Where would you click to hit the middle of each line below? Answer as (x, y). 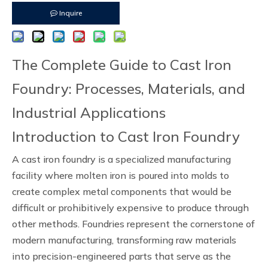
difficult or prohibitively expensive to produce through (130, 208)
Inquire (70, 13)
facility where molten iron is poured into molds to (121, 175)
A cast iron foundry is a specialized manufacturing (121, 159)
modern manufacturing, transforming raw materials (124, 240)
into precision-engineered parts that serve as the (121, 256)
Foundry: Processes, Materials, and (129, 89)
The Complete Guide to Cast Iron (122, 65)
